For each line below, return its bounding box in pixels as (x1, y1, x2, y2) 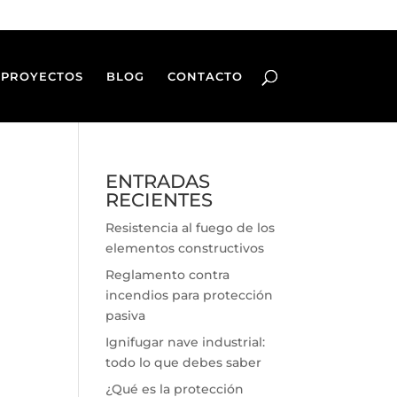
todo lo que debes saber (105, 354, 262, 370)
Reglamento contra (105, 267, 230, 283)
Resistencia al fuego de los (105, 220, 276, 236)
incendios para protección (105, 287, 274, 303)
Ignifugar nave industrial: (105, 334, 266, 350)
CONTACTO (167, 68, 243, 83)
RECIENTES (105, 189, 214, 211)
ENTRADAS (105, 170, 211, 192)
